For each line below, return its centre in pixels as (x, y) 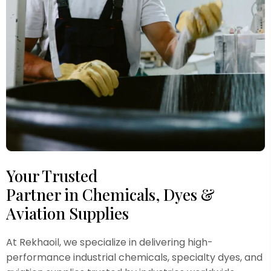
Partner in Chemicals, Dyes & (110, 195)
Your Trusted (52, 176)
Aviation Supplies (67, 214)
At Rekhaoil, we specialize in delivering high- (109, 243)
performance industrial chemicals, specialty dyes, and (134, 258)
